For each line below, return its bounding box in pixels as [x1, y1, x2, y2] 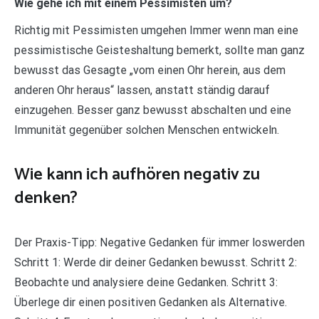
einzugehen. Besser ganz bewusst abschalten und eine [14, 103, 291, 117]
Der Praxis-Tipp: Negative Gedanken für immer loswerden [14, 235, 305, 249]
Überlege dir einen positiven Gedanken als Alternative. [14, 295, 287, 309]
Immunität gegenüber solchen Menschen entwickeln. [14, 122, 279, 137]
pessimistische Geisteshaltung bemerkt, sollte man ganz [14, 43, 305, 57]
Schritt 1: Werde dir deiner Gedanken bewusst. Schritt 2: [14, 255, 297, 269]
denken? [14, 184, 78, 212]
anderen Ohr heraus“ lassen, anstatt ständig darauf [14, 83, 270, 97]
